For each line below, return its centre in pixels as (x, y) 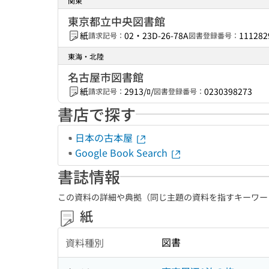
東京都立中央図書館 (116, 21)
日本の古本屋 (105, 138)
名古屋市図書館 (106, 77)
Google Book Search (122, 153)
